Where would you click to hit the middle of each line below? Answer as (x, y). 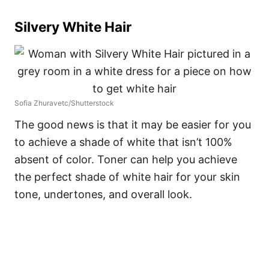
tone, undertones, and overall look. (105, 195)
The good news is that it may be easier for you (133, 125)
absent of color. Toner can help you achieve (126, 160)
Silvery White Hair (73, 27)
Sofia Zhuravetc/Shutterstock (64, 103)
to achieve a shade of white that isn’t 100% (123, 142)
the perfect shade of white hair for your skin (127, 177)
